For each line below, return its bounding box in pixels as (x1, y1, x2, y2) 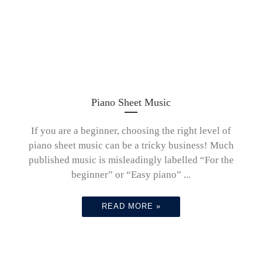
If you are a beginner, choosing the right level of (31, 125, 231, 136)
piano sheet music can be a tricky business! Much (28, 139, 234, 151)
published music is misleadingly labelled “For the (28, 154, 234, 166)
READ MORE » (101, 202, 161, 211)
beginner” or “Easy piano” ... (71, 168, 191, 180)
